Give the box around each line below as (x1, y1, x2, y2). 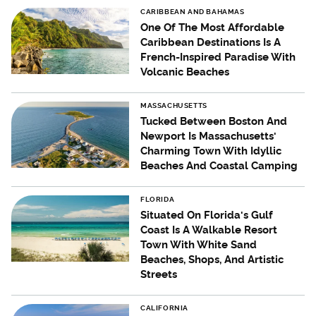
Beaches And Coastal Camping (140, 159, 298, 173)
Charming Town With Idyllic (140, 145, 282, 158)
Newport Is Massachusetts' (140, 130, 277, 143)
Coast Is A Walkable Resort (140, 224, 278, 237)
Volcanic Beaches (140, 66, 230, 79)
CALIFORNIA (140, 304, 189, 312)
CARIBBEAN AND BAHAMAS (140, 8, 245, 16)
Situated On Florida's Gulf (140, 209, 274, 222)
